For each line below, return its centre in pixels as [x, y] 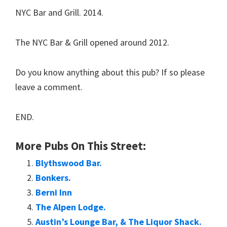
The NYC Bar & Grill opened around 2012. [92, 42]
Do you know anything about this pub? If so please [110, 72]
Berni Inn [54, 192]
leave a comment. [49, 87]
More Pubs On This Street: [81, 146]
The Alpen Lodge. [71, 207]
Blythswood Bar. [69, 163]
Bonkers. [53, 178]
